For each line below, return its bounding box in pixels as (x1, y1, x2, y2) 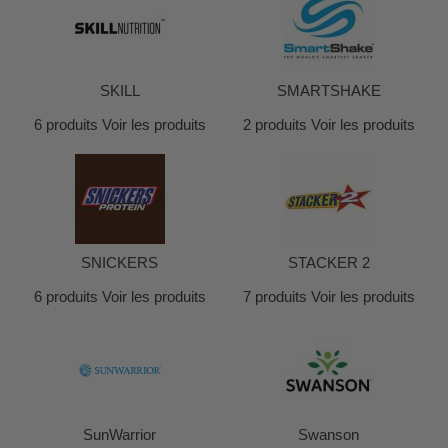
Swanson (298, 426, 359, 443)
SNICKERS (81, 254, 158, 271)
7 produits (242, 288, 307, 305)
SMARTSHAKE (276, 82, 381, 99)
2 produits (242, 116, 307, 133)
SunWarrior (83, 426, 156, 443)
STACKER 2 (287, 254, 370, 271)
